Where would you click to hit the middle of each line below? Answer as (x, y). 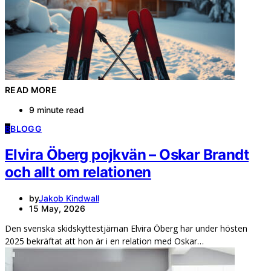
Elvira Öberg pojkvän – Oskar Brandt (127, 155)
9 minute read (57, 110)
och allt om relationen (78, 172)
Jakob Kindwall (69, 198)
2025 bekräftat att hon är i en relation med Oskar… (104, 241)
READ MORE (31, 90)
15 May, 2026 (57, 208)
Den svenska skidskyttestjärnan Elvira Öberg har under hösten (126, 228)
